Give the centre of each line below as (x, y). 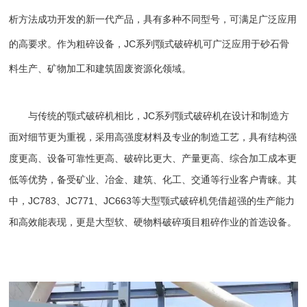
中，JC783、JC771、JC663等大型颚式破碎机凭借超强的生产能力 (152, 200)
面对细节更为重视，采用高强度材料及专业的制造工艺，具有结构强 (153, 137)
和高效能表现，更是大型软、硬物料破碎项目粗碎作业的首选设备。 (153, 222)
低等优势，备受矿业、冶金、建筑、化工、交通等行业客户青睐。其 (153, 179)
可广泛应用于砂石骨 (246, 44)
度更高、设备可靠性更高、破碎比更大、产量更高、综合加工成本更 (153, 158)
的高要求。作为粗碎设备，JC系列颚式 (92, 44)
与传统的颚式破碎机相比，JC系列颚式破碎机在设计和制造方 (149, 115)
